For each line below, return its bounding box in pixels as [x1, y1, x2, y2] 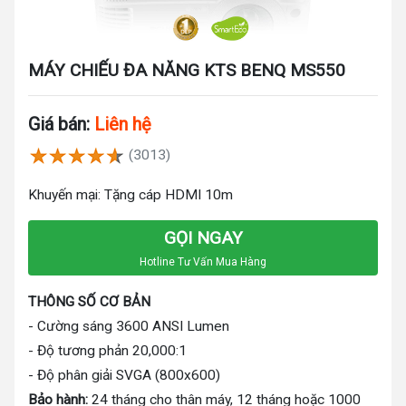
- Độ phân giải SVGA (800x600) [28, 366, 220, 383]
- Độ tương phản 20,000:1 [28, 342, 187, 359]
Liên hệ [94, 112, 151, 135]
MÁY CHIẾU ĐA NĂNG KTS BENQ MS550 [28, 59, 345, 81]
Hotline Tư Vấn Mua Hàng [140, 255, 266, 268]
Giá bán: [28, 112, 90, 135]
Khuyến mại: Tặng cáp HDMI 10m [28, 186, 233, 203]
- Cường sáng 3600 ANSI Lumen [28, 317, 229, 334]
